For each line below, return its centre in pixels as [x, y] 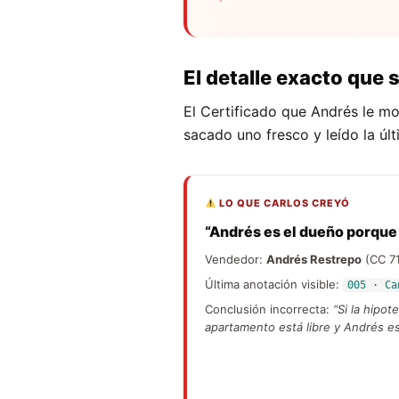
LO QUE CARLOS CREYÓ [283, 203]
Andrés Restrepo [314, 259]
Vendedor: [236, 259]
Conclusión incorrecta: [269, 309]
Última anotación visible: [274, 284]
